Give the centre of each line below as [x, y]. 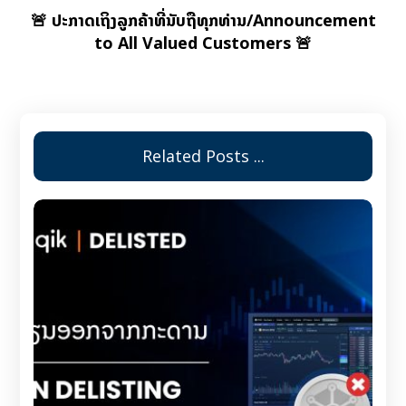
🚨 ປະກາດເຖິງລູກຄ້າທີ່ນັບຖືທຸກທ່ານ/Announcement [203, 20]
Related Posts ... [203, 156]
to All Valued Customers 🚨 [203, 43]
